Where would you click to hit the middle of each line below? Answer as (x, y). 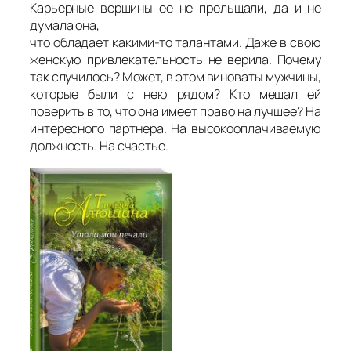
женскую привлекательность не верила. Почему (175, 60)
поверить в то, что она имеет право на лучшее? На (175, 112)
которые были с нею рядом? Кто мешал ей (175, 94)
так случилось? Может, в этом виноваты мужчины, (175, 77)
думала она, (65, 25)
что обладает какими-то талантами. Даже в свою (175, 43)
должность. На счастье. (99, 146)
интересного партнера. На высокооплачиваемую (175, 129)
